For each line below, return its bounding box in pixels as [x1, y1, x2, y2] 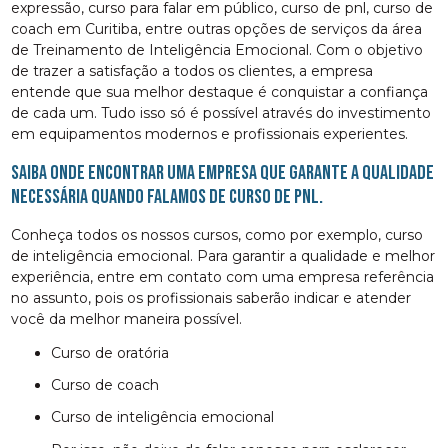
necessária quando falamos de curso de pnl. [11, 184, 324, 209]
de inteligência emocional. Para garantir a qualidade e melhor [11, 246, 436, 265]
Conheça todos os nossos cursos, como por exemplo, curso [11, 225, 424, 244]
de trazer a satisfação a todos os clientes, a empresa [11, 61, 374, 80]
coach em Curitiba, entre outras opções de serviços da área [11, 19, 423, 38]
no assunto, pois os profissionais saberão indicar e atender [11, 288, 412, 307]
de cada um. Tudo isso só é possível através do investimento [11, 103, 432, 122]
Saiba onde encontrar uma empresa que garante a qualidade [11, 160, 435, 185]
